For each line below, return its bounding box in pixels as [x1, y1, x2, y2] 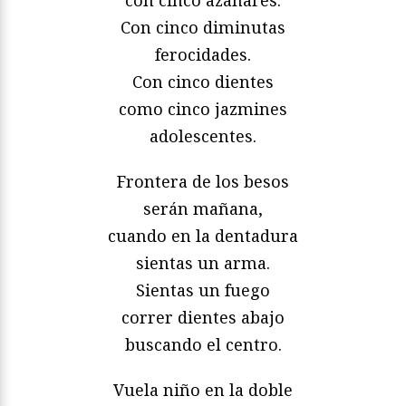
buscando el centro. [124, 333, 282, 356]
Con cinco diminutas [121, 16, 285, 39]
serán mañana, [143, 198, 263, 220]
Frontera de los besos [117, 170, 289, 193]
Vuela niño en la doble [113, 379, 293, 401]
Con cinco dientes [132, 71, 274, 93]
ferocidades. [155, 43, 251, 66]
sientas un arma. [136, 252, 270, 275]
